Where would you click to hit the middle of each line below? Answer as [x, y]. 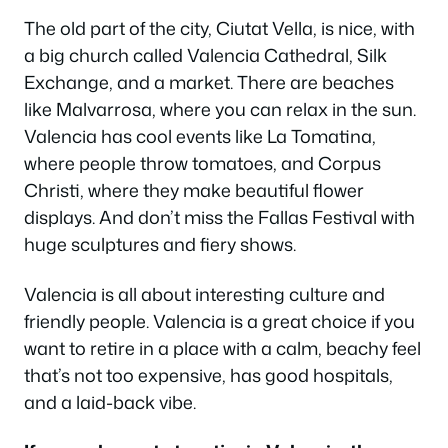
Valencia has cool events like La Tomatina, [200, 136]
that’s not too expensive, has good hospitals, [208, 374]
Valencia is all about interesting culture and [204, 293]
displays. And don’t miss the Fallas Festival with [219, 217]
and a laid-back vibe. [110, 401]
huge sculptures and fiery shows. [160, 244]
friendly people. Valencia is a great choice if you [219, 320]
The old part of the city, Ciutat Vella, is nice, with [219, 28]
